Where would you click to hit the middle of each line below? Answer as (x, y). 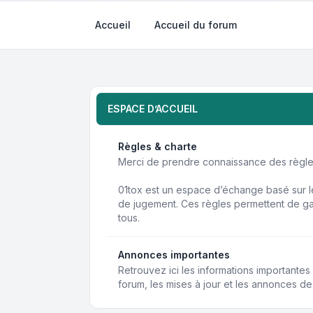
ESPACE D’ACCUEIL (153, 109)
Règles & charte (158, 146)
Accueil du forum (196, 25)
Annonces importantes (174, 255)
